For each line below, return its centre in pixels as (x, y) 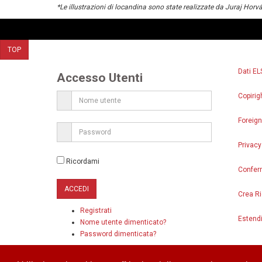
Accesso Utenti (100, 77)
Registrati (96, 210)
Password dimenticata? (118, 234)
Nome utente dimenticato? (123, 222)
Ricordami (82, 161)
